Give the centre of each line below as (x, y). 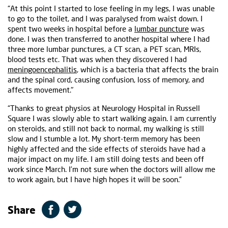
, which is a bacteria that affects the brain (148, 69)
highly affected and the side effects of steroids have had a (107, 149)
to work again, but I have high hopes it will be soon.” (95, 179)
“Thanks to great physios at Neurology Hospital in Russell (104, 108)
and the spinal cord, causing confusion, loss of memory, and (106, 80)
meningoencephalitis (42, 69)
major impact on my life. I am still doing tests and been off (106, 159)
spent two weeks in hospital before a (71, 29)
